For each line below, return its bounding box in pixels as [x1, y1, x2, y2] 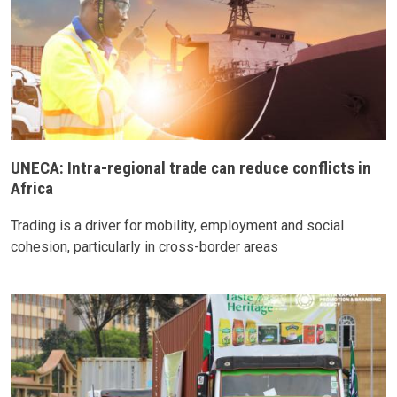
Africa [11, 177, 53, 198]
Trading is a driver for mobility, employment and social [11, 216, 344, 234]
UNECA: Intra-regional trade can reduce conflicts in [11, 157, 371, 178]
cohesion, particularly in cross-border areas [11, 237, 278, 255]
